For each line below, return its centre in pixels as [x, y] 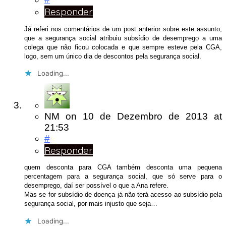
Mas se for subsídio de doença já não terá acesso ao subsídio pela [123, 195]
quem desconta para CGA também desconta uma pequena [123, 167]
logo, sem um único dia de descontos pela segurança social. [113, 56]
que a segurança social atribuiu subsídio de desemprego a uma [123, 38]
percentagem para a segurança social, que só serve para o [123, 177]
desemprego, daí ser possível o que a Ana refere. [96, 186]
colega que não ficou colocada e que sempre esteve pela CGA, [123, 47]
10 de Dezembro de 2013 [148, 116]
